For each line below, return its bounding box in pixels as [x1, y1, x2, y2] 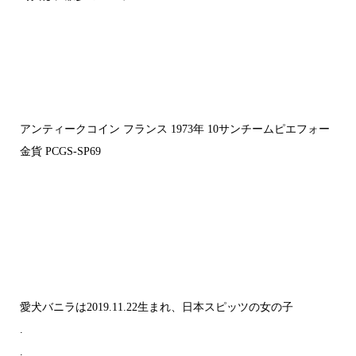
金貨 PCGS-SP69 [19, 145, 101, 157]
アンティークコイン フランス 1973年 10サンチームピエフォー [19, 123, 330, 135]
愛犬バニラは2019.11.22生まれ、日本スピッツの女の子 [19, 301, 293, 313]
